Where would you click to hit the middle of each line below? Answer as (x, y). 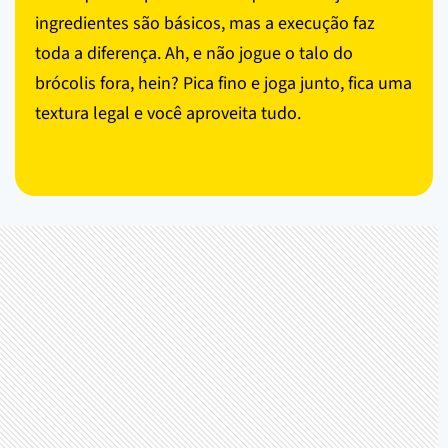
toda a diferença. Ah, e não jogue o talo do (194, 53)
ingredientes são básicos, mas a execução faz (205, 23)
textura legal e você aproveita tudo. (168, 113)
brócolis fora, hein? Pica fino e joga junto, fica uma (223, 83)
